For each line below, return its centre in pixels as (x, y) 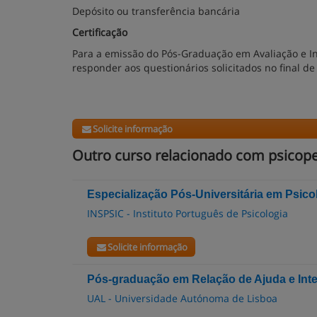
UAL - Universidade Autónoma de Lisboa (182, 298)
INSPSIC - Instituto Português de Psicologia (188, 213)
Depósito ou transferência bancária (156, 11)
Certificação (100, 32)
